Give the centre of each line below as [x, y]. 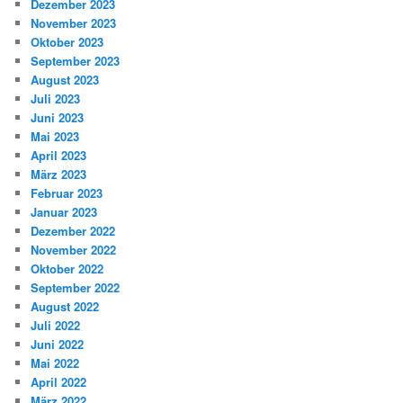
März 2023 [59, 174]
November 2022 [74, 249]
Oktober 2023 [67, 41]
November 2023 [74, 22]
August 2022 [65, 306]
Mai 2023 [55, 136]
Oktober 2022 [67, 268]
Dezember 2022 [73, 230]
